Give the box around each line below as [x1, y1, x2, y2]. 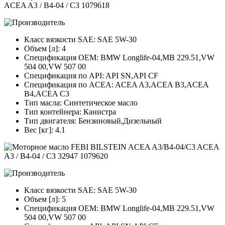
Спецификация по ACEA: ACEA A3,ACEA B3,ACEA [24, 80, 208, 89]
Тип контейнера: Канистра [24, 107, 116, 117]
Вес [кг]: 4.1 [24, 126, 65, 135]
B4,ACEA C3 [24, 89, 69, 98]
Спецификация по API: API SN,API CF [24, 71, 158, 80]
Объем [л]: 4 [24, 44, 66, 53]
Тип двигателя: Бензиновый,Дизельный [24, 117, 162, 126]
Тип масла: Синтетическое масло [24, 98, 138, 107]
